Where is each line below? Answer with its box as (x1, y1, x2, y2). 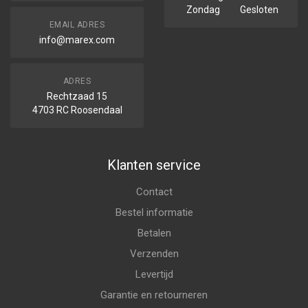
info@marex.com (39, 34, 115, 45)
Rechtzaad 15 (47, 91, 107, 102)
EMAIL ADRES (49, 20, 105, 30)
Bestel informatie (115, 206, 193, 219)
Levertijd (135, 268, 173, 280)
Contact (135, 186, 173, 198)
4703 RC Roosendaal (32, 104, 122, 115)
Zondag (186, 4, 220, 15)
